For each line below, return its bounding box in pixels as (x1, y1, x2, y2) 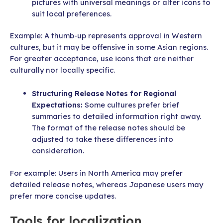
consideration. (31, 145, 84, 155)
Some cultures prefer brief (84, 100, 179, 110)
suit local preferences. (31, 8, 111, 18)
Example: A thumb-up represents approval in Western (10, 31, 202, 41)
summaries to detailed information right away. (31, 111, 201, 121)
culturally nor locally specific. (10, 65, 115, 75)
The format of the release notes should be (31, 122, 185, 132)
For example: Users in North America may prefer (10, 168, 183, 178)
